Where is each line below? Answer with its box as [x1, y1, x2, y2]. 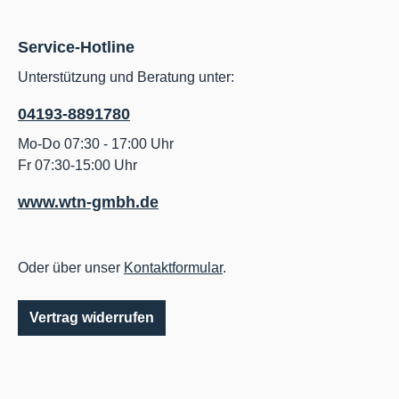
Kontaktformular [124, 260, 223, 276]
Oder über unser [18, 260, 124, 276]
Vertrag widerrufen [29, 310, 154, 326]
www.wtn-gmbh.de [18, 193, 159, 212]
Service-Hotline [18, 38, 134, 57]
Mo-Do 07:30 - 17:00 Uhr [18, 136, 174, 152]
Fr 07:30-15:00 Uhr [18, 158, 137, 174]
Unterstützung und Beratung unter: [18, 69, 234, 85]
